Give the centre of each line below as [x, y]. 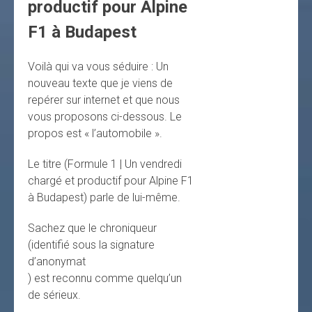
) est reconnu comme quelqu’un [105, 279]
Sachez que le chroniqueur [92, 228]
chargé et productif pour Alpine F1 [111, 181]
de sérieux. [54, 295]
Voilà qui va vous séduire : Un [98, 67]
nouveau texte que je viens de [100, 84]
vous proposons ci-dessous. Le [105, 117]
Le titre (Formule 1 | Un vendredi [105, 164]
